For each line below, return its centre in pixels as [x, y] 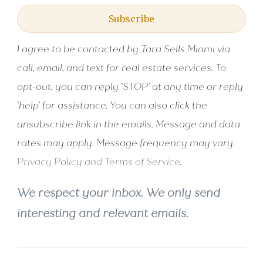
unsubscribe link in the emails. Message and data [129, 124]
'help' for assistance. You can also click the [112, 106]
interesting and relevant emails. [103, 214]
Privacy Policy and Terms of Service [98, 162]
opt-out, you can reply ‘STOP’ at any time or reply [130, 87]
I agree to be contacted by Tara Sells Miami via [124, 49]
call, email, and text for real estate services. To [122, 68]
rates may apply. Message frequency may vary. [126, 143]
